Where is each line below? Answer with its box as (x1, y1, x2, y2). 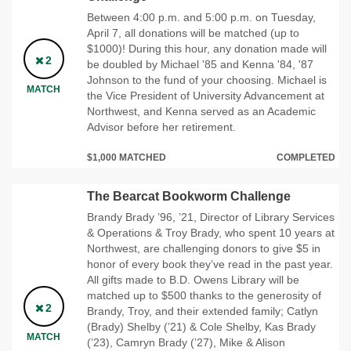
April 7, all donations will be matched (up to (87, 26, 299, 39)
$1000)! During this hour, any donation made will (87, 42, 327, 55)
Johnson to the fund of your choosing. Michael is (87, 73, 327, 86)
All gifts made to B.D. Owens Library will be (87, 273, 299, 286)
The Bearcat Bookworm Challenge (87, 189, 291, 203)
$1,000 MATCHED (87, 151, 166, 163)
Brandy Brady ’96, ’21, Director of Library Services (87, 210, 335, 223)
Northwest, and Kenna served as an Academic (87, 104, 316, 118)
